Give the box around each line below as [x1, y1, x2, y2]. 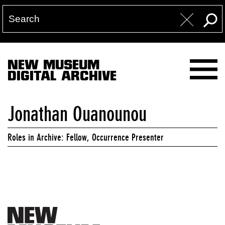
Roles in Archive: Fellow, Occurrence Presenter [8, 132, 164, 143]
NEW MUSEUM [8, 59, 99, 74]
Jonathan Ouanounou [8, 102, 147, 126]
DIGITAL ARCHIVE [8, 70, 117, 85]
